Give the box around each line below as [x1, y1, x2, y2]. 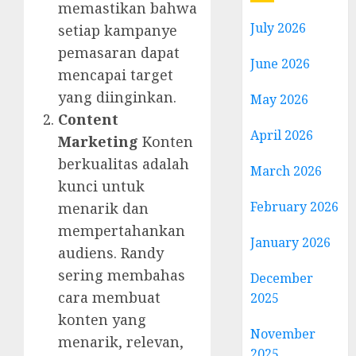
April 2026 [250, 126, 314, 144]
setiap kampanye [58, 20, 177, 40]
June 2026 [250, 55, 311, 72]
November [250, 325, 316, 342]
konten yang [58, 309, 146, 329]
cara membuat [58, 287, 161, 307]
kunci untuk [58, 176, 145, 195]
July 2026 [250, 19, 307, 37]
